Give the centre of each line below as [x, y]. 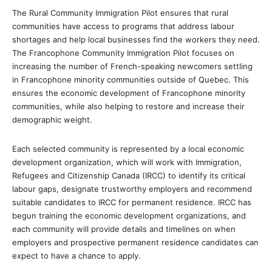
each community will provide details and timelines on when [124, 229]
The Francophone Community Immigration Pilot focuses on [123, 53]
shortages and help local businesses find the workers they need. [136, 40]
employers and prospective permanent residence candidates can [135, 243]
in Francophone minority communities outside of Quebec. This [131, 80]
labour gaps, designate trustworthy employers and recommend [132, 189]
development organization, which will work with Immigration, [127, 162]
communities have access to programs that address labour [123, 26]
